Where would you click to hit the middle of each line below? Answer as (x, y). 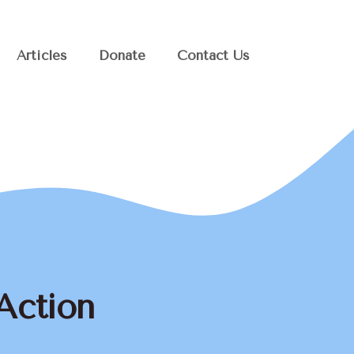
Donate (122, 55)
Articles (42, 55)
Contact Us (213, 55)
